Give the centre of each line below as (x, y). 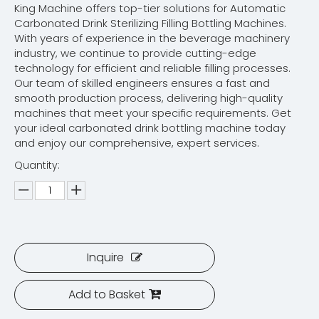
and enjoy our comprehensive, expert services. (137, 143)
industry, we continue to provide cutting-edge (135, 53)
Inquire (105, 257)
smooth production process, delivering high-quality (148, 98)
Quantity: (37, 165)
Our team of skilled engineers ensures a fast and (142, 83)
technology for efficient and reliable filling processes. (152, 68)
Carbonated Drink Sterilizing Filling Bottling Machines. (150, 23)
